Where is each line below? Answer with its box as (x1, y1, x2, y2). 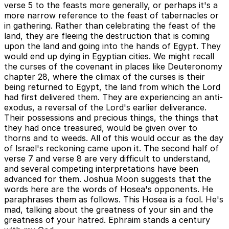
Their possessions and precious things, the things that (4, 112, 218, 123)
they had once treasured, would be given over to (4, 123, 197, 133)
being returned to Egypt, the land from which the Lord (4, 82, 220, 93)
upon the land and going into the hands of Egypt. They (4, 41, 221, 52)
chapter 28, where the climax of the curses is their (4, 72, 205, 82)
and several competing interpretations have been (4, 164, 198, 174)
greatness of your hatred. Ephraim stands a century (4, 215, 210, 225)
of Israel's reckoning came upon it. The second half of (4, 143, 219, 154)
